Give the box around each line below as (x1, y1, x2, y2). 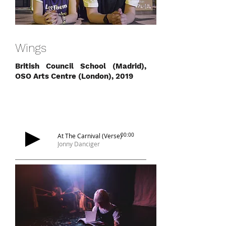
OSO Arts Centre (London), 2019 (15, 72, 133, 81)
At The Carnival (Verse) (58, 132, 122, 140)
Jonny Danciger (58, 140, 100, 148)
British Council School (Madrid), (15, 62, 146, 71)
